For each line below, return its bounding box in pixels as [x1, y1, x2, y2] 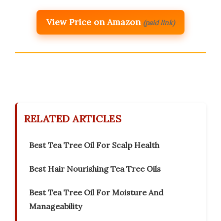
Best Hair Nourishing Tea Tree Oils [29, 164, 161, 174]
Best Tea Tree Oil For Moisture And [29, 187, 163, 198]
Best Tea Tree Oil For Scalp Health [29, 140, 159, 150]
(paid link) [143, 18, 175, 28]
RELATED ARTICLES [24, 112, 121, 125]
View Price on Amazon [46, 16, 141, 28]
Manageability [29, 201, 82, 212]
